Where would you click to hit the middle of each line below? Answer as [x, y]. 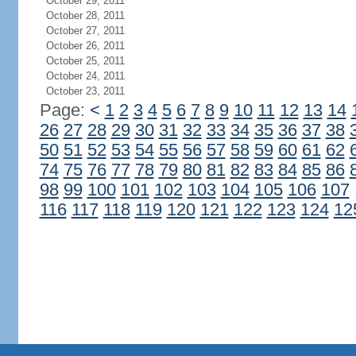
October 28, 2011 [85, 15]
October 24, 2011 [85, 76]
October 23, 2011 [85, 91]
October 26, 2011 [85, 46]
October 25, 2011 [85, 61]
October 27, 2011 [85, 31]
